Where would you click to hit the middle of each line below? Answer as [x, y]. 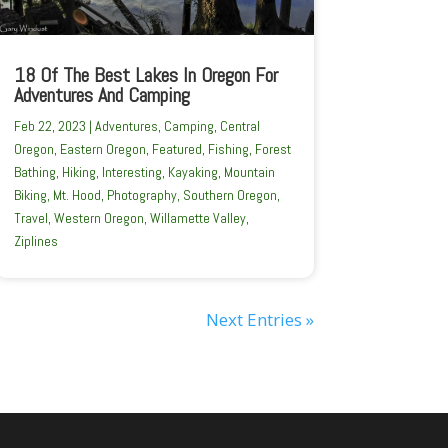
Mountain [249, 172]
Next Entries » [259, 320]
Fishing [228, 149]
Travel [30, 218]
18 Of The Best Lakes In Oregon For [145, 75]
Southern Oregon [229, 195]
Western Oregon [98, 218]
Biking [30, 195]
